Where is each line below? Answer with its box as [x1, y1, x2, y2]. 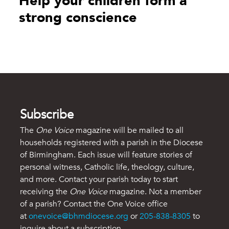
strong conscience [18, 8, 137, 28]
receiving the [20, 186, 70, 198]
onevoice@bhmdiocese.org [29, 211, 129, 222]
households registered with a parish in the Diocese [20, 137, 203, 149]
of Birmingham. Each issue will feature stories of [20, 149, 193, 161]
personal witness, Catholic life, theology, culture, [20, 162, 195, 173]
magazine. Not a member [107, 186, 202, 198]
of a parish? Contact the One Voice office [20, 198, 168, 210]
